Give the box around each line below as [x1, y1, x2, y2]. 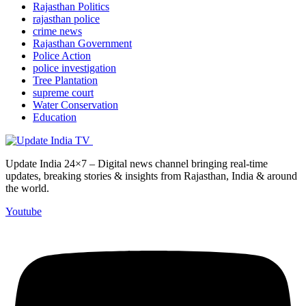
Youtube [5, 206, 42, 218]
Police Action [33, 50, 91, 62]
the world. [5, 182, 49, 195]
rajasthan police [33, 13, 100, 25]
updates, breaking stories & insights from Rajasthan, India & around [5, 170, 297, 182]
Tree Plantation [33, 74, 98, 87]
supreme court [33, 87, 94, 99]
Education [33, 111, 76, 124]
